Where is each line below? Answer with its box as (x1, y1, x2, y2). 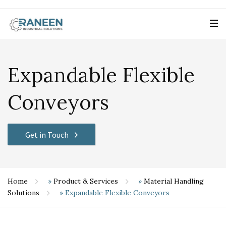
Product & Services (53, 177, 118, 186)
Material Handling (144, 177, 204, 186)
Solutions (8, 188, 39, 198)
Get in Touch (25, 129, 69, 140)
